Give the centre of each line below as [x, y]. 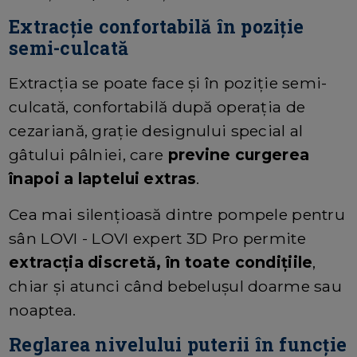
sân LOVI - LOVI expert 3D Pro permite [157, 238]
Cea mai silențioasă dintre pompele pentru [177, 214]
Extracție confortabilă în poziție [157, 26]
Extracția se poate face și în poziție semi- [168, 82]
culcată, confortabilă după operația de [157, 106]
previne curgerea [239, 154]
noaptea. [43, 310]
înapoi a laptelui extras [103, 178]
